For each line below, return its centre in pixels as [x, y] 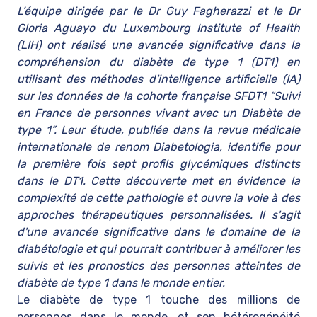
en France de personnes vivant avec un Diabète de [158, 113]
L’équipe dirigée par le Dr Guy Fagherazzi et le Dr [158, 11]
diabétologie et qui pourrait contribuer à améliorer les [158, 249]
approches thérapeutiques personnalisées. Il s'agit [158, 215]
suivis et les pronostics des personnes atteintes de [158, 266]
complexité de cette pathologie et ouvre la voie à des [158, 198]
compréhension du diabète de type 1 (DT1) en [158, 62]
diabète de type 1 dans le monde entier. [121, 283]
